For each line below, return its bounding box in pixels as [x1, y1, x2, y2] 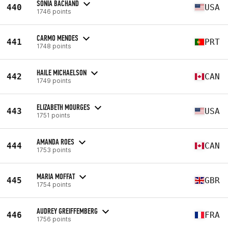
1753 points [37, 146, 71, 154]
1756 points [37, 215, 71, 223]
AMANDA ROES [37, 136, 74, 147]
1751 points [37, 111, 70, 119]
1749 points [37, 76, 71, 84]
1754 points [37, 180, 71, 188]
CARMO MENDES [37, 33, 78, 43]
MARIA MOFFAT [37, 171, 75, 181]
